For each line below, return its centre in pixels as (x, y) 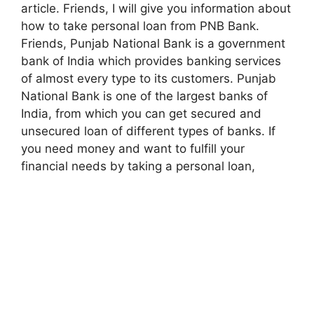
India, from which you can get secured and (141, 114)
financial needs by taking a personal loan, (138, 166)
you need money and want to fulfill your (133, 149)
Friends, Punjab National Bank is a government (153, 44)
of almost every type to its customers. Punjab (149, 79)
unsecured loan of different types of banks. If (148, 131)
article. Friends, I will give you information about (156, 9)
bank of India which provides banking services (151, 61)
